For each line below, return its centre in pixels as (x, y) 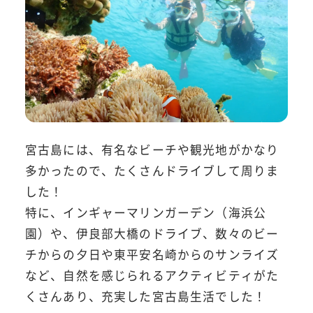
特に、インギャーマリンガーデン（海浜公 (146, 212)
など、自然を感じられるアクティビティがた (152, 275)
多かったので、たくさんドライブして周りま (152, 170)
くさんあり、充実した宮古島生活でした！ (146, 296)
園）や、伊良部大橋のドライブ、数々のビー (152, 233)
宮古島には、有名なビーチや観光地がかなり (152, 149)
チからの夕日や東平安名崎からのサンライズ (152, 254)
